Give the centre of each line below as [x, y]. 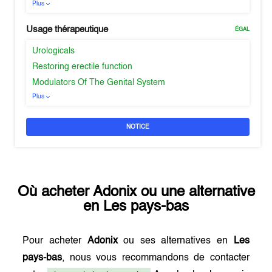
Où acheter [55, 192]
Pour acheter [55, 241]
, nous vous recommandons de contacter [156, 258]
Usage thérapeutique [67, 29]
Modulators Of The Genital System [99, 83]
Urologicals [54, 51]
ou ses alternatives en [175, 241]
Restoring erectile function [83, 67]
